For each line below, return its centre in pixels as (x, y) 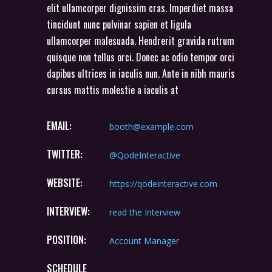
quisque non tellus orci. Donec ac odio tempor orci (141, 57)
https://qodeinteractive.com (163, 183)
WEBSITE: (65, 182)
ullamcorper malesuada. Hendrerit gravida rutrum (141, 40)
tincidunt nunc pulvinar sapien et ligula (119, 24)
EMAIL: (59, 125)
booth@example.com (151, 126)
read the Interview (145, 212)
